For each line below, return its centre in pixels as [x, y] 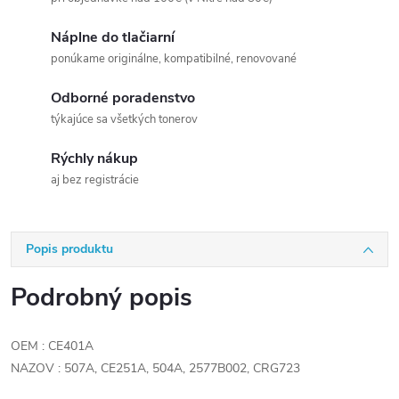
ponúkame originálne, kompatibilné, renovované [174, 59]
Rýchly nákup [94, 159]
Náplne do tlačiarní [113, 37]
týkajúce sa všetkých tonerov [124, 119]
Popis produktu [69, 249]
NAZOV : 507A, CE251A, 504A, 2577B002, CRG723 [155, 368]
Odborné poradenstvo [123, 98]
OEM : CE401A [52, 346]
